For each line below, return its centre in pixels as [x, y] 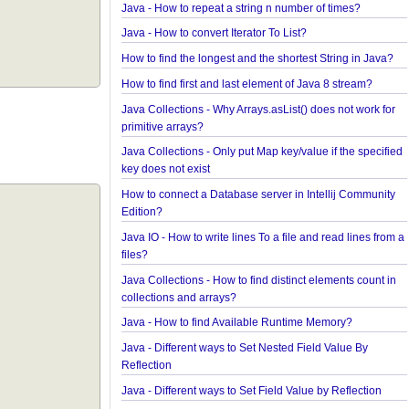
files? [164, 337]
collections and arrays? [210, 382]
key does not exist [196, 250]
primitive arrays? [193, 205]
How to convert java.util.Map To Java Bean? [262, 57]
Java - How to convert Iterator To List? [246, 109]
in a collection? [189, 31]
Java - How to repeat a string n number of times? [273, 83]
